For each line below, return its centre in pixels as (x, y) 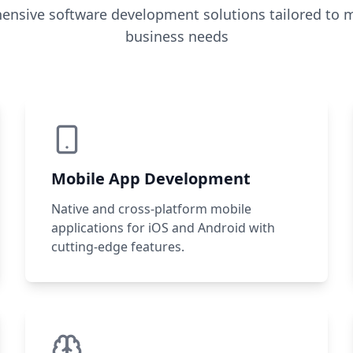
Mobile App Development (151, 178)
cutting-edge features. (118, 247)
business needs (176, 36)
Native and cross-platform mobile (151, 209)
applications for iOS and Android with (163, 228)
